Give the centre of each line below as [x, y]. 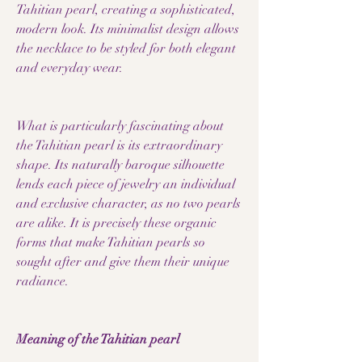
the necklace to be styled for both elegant [126, 48]
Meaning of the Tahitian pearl [98, 339]
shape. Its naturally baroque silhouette [120, 165]
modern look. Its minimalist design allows [128, 29]
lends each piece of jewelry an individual [126, 184]
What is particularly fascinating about [120, 126]
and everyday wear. [69, 68]
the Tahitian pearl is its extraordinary [119, 145]
